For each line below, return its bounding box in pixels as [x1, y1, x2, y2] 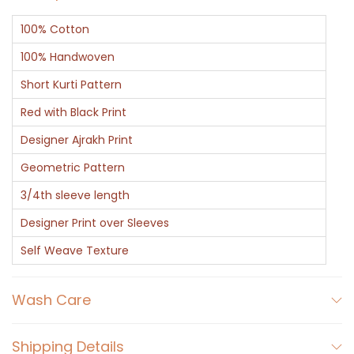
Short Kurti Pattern [21, 77, 122, 93]
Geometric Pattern [21, 160, 125, 176]
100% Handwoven [21, 49, 115, 66]
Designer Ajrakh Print [21, 132, 133, 149]
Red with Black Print [21, 104, 126, 121]
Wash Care [12, 290, 91, 311]
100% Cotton [21, 21, 89, 38]
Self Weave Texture [21, 243, 129, 259]
